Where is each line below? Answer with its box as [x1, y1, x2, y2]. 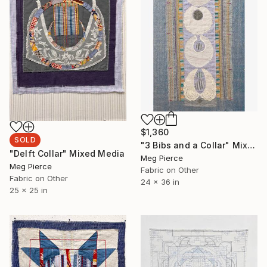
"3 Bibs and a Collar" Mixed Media [247, 140, 256, 150]
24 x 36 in [141, 177, 179, 187]
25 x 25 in [10, 185, 48, 195]
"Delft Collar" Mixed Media [10, 148, 125, 159]
